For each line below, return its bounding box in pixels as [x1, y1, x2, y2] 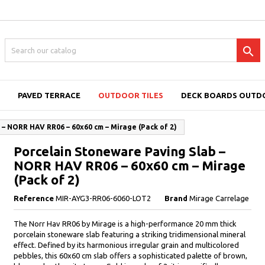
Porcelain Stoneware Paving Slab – [13, 144, 225, 159]
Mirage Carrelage [189, 194, 249, 202]
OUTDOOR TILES [98, 91, 163, 99]
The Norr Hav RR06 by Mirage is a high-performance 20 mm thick [13, 219, 237, 228]
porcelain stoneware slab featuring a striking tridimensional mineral [13, 230, 245, 238]
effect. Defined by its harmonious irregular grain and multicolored [13, 241, 239, 249]
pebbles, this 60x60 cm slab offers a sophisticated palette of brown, [13, 251, 247, 260]
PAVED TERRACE [17, 91, 80, 99]
